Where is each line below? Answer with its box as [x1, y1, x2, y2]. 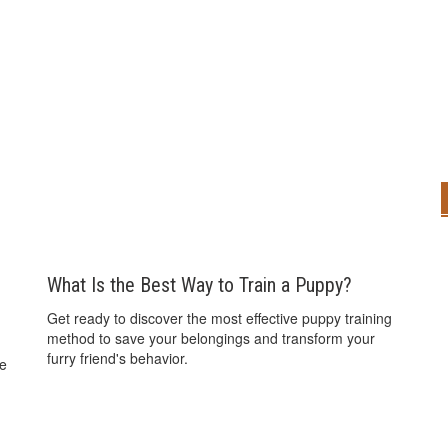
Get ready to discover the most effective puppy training [47, 307, 393, 328]
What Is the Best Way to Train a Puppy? [47, 272, 353, 297]
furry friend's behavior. [47, 347, 189, 368]
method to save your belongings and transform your [47, 327, 376, 348]
